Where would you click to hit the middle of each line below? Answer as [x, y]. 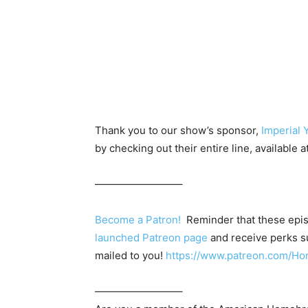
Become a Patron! [138, 220]
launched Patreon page [151, 238]
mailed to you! [130, 256]
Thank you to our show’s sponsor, [178, 131]
